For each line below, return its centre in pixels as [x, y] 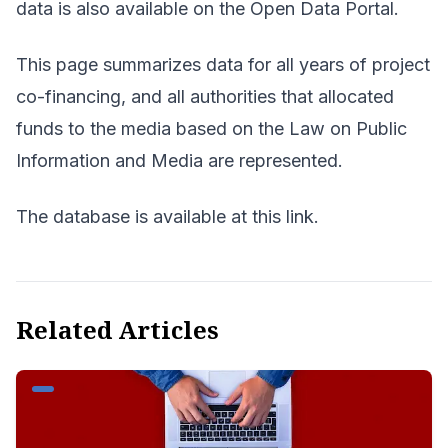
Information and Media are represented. [179, 160]
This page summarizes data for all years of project [223, 64]
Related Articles [117, 329]
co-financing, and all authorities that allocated [205, 96]
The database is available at [134, 216]
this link [283, 216]
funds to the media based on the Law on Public [211, 128]
